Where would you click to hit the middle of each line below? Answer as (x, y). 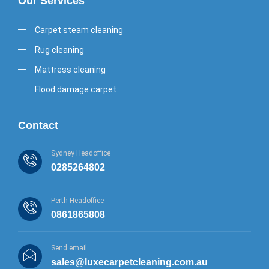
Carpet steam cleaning (79, 30)
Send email (69, 248)
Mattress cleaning (70, 69)
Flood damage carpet (75, 89)
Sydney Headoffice (81, 153)
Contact (38, 125)
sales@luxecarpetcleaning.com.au (129, 262)
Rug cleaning (59, 50)
